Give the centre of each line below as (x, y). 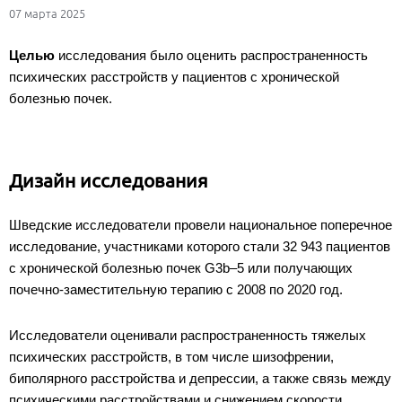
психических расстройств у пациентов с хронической (174, 77)
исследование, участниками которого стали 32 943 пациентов (200, 247)
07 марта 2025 (47, 14)
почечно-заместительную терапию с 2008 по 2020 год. (176, 290)
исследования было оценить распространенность (211, 56)
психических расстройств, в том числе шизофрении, (171, 357)
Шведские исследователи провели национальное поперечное (201, 225)
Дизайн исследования (111, 181)
